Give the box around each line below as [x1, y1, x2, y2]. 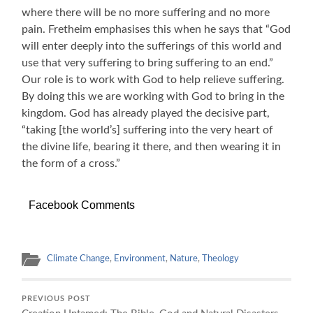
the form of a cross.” [22, 157, 121, 169]
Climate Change [47, 254, 110, 263]
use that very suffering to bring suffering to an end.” [22, 57, 274, 68]
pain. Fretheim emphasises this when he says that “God [22, 23, 291, 35]
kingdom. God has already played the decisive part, [22, 107, 270, 119]
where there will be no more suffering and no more [22, 6, 270, 18]
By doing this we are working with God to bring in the [22, 90, 285, 102]
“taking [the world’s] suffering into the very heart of [22, 124, 274, 136]
